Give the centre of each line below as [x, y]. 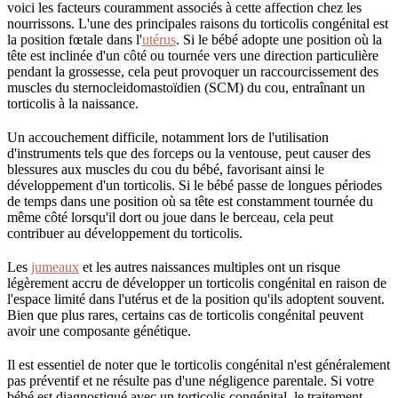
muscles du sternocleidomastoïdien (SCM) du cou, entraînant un [186, 87]
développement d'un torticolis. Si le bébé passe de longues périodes [195, 185]
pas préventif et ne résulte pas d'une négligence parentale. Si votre [191, 380]
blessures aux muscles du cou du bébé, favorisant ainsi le [166, 169]
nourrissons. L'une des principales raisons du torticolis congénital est [198, 23]
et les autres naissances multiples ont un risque [210, 267]
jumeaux [55, 267]
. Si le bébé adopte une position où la [279, 39]
